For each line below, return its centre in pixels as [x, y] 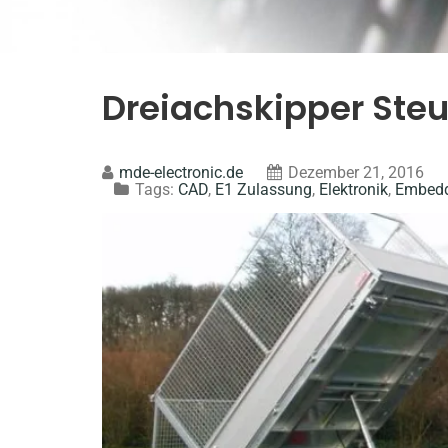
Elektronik [353, 189]
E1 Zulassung [263, 189]
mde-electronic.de [181, 172]
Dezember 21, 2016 [356, 172]
